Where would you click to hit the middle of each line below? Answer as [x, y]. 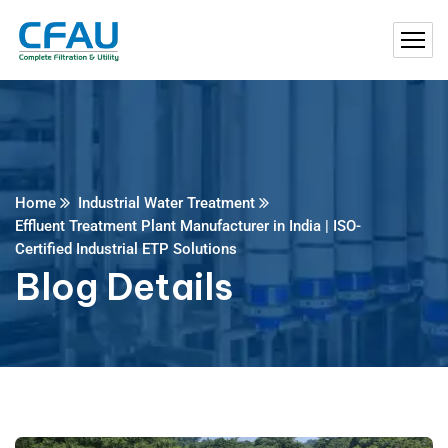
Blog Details [124, 287]
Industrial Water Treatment [166, 203]
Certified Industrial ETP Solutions [126, 249]
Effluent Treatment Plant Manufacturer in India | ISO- [188, 226]
